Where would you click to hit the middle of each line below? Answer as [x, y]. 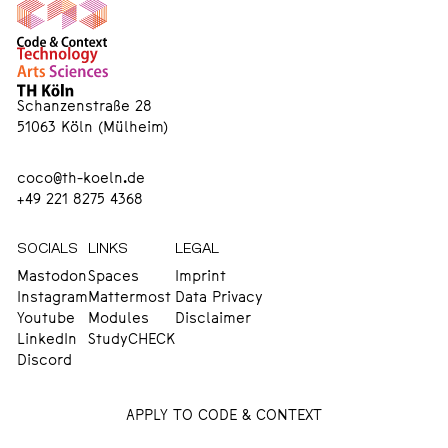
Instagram [52, 299]
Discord [44, 362]
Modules [118, 320]
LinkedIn [46, 341]
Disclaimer [212, 320]
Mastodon [51, 278]
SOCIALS [47, 249]
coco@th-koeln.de [80, 180]
